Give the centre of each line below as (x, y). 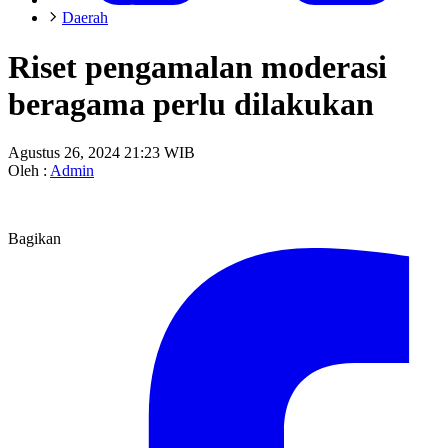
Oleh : (29, 171)
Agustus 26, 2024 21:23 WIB (101, 153)
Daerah (85, 18)
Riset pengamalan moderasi (197, 66)
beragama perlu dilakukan (191, 103)
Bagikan (34, 239)
